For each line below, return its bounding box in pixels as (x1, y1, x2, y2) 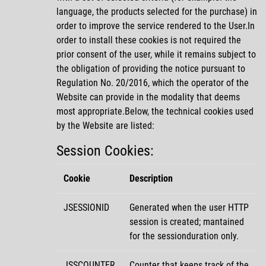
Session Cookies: (56, 142, 154, 159)
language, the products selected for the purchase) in (56, 5, 257, 17)
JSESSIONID (64, 201, 109, 213)
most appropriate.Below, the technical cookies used (56, 105, 254, 117)
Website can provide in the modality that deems (56, 91, 240, 103)
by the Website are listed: (56, 119, 154, 131)
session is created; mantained (129, 216, 244, 227)
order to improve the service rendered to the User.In (56, 20, 255, 31)
